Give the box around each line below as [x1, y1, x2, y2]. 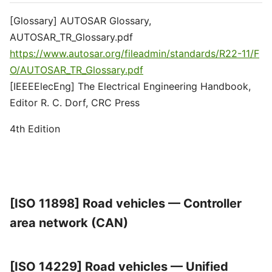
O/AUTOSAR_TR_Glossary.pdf [10, 64, 143, 76]
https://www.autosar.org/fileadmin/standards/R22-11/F [10, 47, 259, 59]
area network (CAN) [10, 216, 128, 230]
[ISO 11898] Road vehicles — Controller [10, 196, 242, 211]
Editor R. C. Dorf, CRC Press [10, 97, 140, 109]
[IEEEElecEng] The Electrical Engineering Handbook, [10, 80, 251, 92]
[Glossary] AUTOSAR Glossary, [10, 15, 151, 27]
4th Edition [10, 123, 60, 135]
